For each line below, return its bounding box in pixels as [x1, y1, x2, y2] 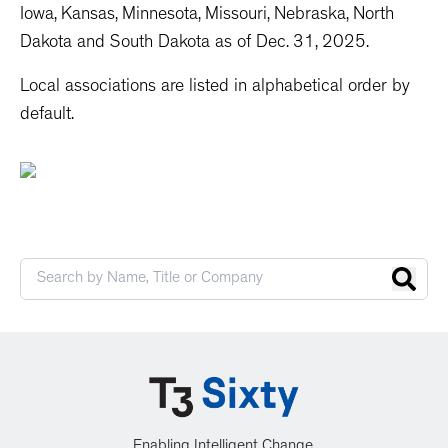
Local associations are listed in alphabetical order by [20, 79, 410, 97]
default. [20, 107, 74, 125]
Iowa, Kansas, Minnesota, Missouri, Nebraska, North [20, 7, 394, 25]
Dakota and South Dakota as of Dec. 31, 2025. [20, 35, 369, 53]
